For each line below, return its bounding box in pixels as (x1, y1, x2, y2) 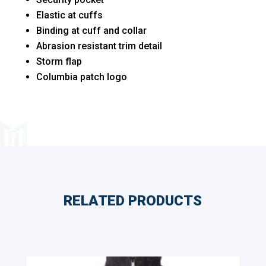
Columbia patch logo (36, 71, 127, 83)
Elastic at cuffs (36, 9, 103, 21)
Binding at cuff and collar (36, 25, 147, 36)
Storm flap (36, 56, 82, 67)
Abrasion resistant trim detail (36, 40, 162, 52)
